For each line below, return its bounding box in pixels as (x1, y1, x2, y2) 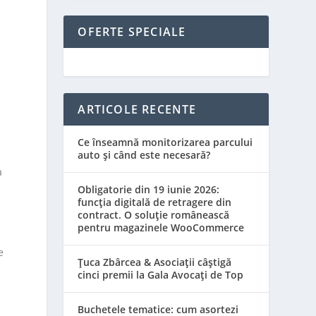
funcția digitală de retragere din (78, 195, 232, 209)
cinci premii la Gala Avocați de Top (78, 268, 244, 281)
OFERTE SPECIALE (78, 24, 186, 39)
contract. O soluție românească (78, 208, 230, 221)
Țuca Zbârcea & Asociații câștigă (78, 255, 232, 269)
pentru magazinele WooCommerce (78, 221, 245, 234)
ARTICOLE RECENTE (78, 102, 197, 117)
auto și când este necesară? (78, 148, 211, 162)
